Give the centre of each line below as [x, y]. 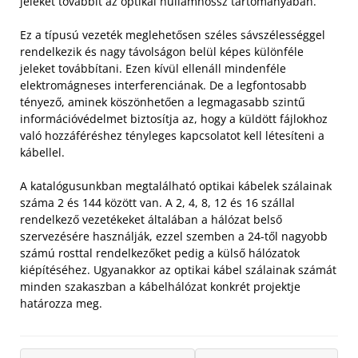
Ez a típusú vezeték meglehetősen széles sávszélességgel [173, 35]
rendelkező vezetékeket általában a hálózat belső [151, 220]
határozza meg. [61, 304]
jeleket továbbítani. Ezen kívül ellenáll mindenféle [153, 69]
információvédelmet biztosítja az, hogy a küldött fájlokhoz [174, 119]
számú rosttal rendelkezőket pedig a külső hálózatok [160, 253]
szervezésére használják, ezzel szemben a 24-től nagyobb [174, 237]
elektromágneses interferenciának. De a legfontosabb [163, 86]
